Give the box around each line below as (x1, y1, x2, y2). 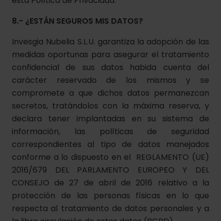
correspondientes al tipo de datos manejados (12, 139, 209, 150)
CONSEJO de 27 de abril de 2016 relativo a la (12, 177, 209, 188)
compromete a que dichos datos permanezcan (12, 87, 209, 99)
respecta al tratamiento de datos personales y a (12, 203, 209, 214)
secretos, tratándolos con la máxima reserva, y (12, 100, 209, 111)
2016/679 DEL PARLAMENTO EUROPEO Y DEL (12, 164, 209, 176)
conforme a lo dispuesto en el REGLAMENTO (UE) (12, 151, 209, 163)
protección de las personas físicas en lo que (12, 190, 209, 201)
